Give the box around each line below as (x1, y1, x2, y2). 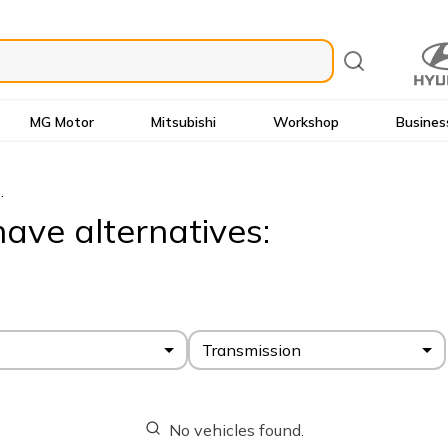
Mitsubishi (151, 112, 217, 131)
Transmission (202, 340, 301, 360)
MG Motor (30, 112, 95, 131)
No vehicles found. (168, 420, 304, 440)
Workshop (272, 112, 339, 131)
